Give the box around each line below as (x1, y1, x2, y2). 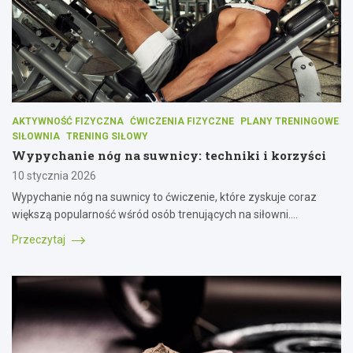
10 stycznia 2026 (12, 169, 96, 183)
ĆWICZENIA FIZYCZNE (130, 116, 234, 128)
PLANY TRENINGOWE (240, 116, 339, 128)
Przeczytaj (12, 233, 68, 247)
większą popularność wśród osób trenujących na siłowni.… (12, 208, 298, 221)
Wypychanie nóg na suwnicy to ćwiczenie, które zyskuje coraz (12, 191, 317, 204)
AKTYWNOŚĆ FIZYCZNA (12, 116, 124, 128)
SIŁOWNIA (12, 131, 60, 143)
